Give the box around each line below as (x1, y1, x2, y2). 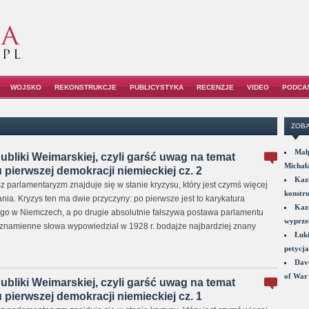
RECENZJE (197, 83, 234, 91)
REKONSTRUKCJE (54, 83, 117, 91)
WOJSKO (10, 83, 41, 91)
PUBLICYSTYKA (130, 83, 183, 91)
